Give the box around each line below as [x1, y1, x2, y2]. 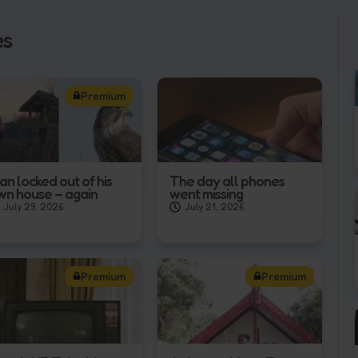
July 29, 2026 [3, 201, 64, 213]
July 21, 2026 [184, 201, 244, 213]
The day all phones [169, 172, 284, 190]
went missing [169, 185, 243, 203]
